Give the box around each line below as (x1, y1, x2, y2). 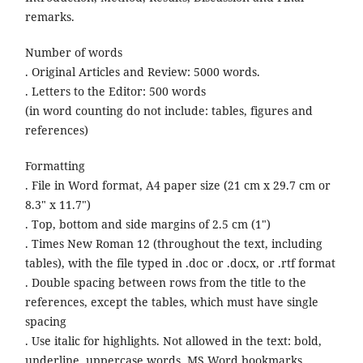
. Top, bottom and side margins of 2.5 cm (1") (24, 216, 274, 232)
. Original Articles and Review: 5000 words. (24, 63, 263, 79)
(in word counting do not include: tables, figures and (24, 102, 313, 118)
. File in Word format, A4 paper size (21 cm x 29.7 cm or (24, 177, 331, 193)
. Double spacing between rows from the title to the (24, 274, 306, 290)
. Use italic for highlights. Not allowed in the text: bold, (24, 332, 322, 348)
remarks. (24, 8, 75, 24)
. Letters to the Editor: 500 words (24, 83, 209, 99)
